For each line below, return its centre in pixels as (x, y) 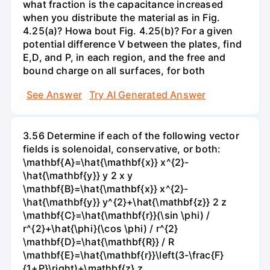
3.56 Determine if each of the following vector (131, 135)
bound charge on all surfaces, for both (114, 71)
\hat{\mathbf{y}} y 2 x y (78, 175)
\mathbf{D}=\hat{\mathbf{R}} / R (99, 241)
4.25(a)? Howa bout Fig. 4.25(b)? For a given (128, 31)
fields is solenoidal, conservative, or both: (122, 149)
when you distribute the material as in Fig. (122, 18)
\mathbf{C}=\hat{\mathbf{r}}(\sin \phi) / (117, 215)
